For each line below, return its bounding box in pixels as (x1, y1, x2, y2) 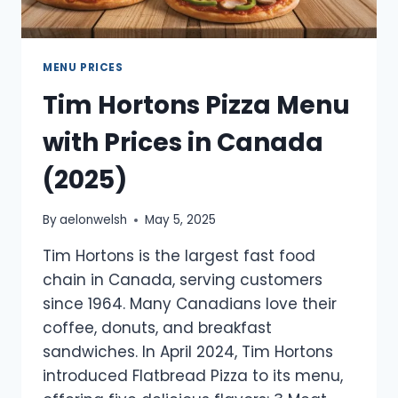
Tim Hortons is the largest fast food (43, 245, 315, 267)
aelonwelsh (60, 211, 128, 229)
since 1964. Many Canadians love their (43, 293, 337, 315)
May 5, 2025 (145, 211, 217, 229)
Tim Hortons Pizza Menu (43, 87, 350, 123)
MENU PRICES (43, 60, 123, 75)
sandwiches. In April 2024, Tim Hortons (43, 341, 333, 363)
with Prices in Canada (43, 124, 323, 160)
